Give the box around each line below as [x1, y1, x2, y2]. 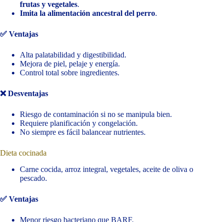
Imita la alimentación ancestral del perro [20, 9, 155, 18]
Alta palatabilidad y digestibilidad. [20, 51, 126, 59]
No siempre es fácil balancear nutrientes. [20, 128, 146, 137]
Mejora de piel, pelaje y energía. [20, 59, 120, 68]
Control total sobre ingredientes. [20, 68, 119, 77]
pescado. [20, 174, 47, 183]
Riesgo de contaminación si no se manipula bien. [20, 110, 172, 119]
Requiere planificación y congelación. [20, 119, 138, 128]
